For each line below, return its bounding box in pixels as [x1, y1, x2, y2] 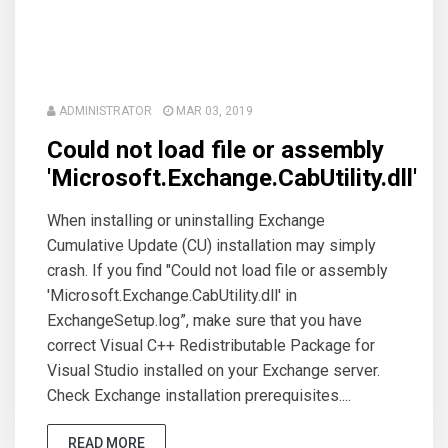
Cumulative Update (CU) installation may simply [47, 236, 376, 255]
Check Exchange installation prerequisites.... [47, 386, 351, 405]
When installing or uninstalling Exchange [47, 211, 325, 230]
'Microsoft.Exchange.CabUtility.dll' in [47, 286, 297, 305]
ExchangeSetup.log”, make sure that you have [47, 311, 362, 330]
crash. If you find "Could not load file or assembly [47, 261, 388, 280]
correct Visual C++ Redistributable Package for [47, 336, 375, 355]
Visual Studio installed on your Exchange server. [47, 361, 380, 380]
